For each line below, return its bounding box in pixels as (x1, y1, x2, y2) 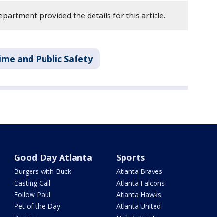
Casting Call (14, 178, 51, 188)
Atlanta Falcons (116, 178, 165, 188)
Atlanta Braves (116, 167, 162, 176)
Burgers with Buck (14, 167, 72, 176)
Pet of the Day (14, 201, 61, 211)
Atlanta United (116, 201, 161, 211)
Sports (116, 152, 145, 164)
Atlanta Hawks (116, 190, 161, 200)
